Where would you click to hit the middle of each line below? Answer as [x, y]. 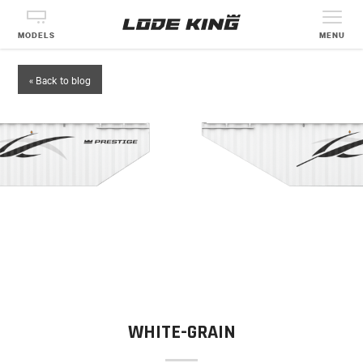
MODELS [37, 35]
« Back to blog [60, 80]
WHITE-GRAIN [181, 333]
